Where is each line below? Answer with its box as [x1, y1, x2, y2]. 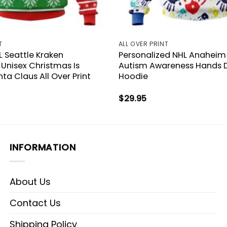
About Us [10, 175, 51, 188]
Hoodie [118, 70, 148, 82]
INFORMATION [10, 141, 76, 154]
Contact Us [10, 197, 61, 210]
